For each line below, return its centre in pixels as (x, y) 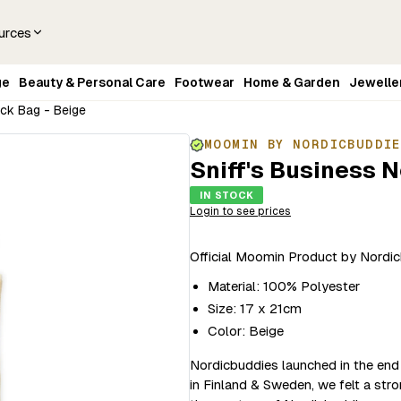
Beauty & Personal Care (92, 82)
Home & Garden (292, 82)
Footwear (205, 82)
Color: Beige (246, 331)
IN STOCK (226, 195)
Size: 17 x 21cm (255, 308)
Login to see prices (240, 211)
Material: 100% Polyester (284, 286)
